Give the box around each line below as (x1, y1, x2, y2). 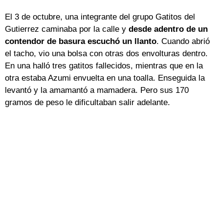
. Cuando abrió (156, 37, 210, 46)
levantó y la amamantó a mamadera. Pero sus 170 (5, 86, 189, 95)
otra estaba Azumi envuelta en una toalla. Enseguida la (5, 73, 205, 83)
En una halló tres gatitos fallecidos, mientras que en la (5, 61, 203, 71)
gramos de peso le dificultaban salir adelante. (5, 98, 170, 108)
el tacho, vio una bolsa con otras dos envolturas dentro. (5, 49, 208, 59)
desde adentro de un (129, 24, 208, 34)
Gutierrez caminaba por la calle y (5, 24, 129, 34)
